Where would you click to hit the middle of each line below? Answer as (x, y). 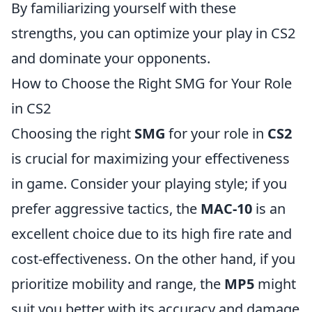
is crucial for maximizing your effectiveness (150, 158)
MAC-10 (226, 209)
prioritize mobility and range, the (118, 284)
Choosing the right (73, 133)
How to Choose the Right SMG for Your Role (151, 83)
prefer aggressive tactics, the (106, 209)
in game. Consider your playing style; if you (149, 184)
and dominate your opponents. (111, 58)
